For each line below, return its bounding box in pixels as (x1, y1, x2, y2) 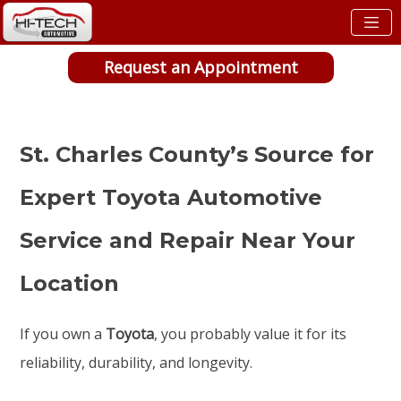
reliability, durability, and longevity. (20, 353, 253, 373)
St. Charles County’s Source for (20, 141, 375, 168)
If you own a (20, 324, 107, 345)
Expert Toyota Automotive (20, 184, 323, 211)
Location (20, 270, 120, 297)
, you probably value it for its (154, 324, 347, 345)
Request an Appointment (103, 56, 298, 78)
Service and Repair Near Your (20, 227, 356, 254)
